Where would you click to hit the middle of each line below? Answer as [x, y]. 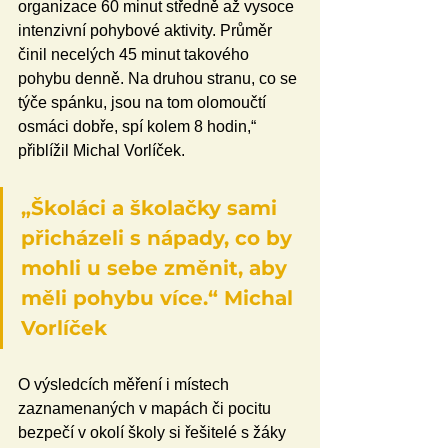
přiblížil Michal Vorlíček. [101, 151]
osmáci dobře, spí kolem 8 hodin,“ [139, 127]
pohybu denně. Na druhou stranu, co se [159, 79]
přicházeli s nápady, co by [159, 238]
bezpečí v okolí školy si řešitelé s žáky [154, 433]
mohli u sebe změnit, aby [157, 268]
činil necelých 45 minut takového [135, 55]
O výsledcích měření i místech [125, 385]
